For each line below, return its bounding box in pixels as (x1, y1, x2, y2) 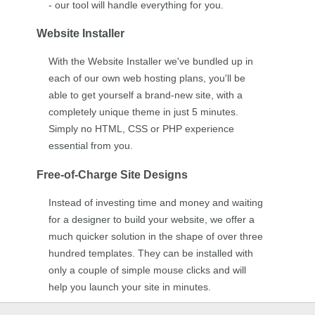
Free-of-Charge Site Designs (36, 167, 188, 181)
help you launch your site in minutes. (48, 281, 211, 293)
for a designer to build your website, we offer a (48, 214, 255, 226)
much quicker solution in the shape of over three (48, 231, 263, 243)
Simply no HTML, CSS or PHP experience (48, 123, 234, 135)
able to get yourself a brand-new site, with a (48, 89, 243, 101)
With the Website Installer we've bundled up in (48, 56, 253, 67)
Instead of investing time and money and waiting (48, 197, 263, 209)
